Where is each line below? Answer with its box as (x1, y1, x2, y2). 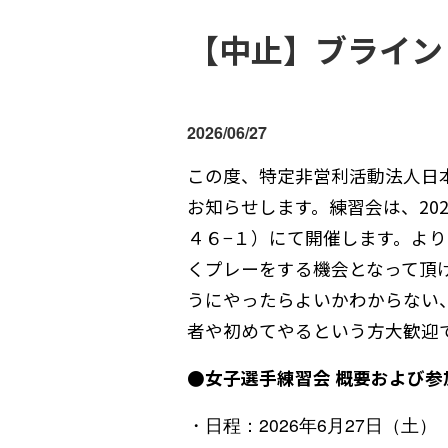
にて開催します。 (269, 224, 411, 250)
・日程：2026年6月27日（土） (187, 411, 437, 437)
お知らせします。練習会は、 (187, 193, 419, 219)
